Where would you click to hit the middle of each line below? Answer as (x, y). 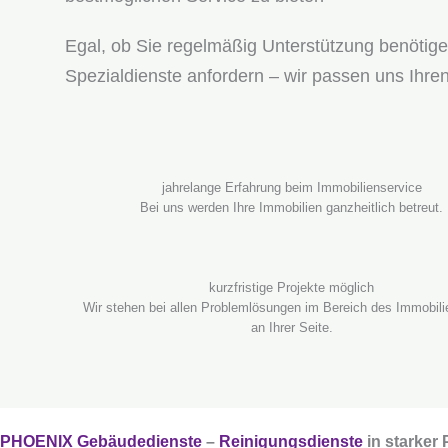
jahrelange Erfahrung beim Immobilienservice (291, 187)
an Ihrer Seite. (291, 327)
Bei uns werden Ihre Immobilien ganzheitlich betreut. (291, 207)
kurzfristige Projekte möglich (291, 287)
